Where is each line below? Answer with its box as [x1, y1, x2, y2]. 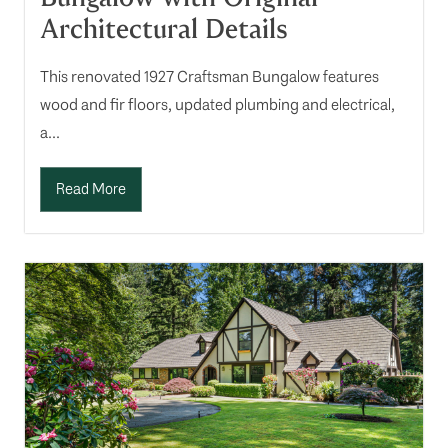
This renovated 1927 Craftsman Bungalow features [40, 66, 379, 88]
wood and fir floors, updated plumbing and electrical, [40, 94, 395, 116]
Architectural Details [40, 12, 288, 47]
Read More [56, 179, 126, 200]
